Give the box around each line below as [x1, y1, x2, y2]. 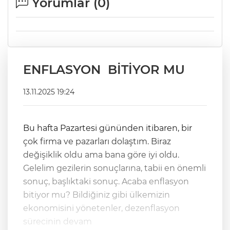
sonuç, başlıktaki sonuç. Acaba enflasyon [23, 177, 189, 187]
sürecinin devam [23, 217, 92, 227]
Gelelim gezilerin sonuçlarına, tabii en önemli [23, 163, 206, 174]
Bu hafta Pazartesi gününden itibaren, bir [23, 123, 192, 133]
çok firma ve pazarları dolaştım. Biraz [23, 137, 171, 147]
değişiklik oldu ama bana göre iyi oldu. [23, 150, 179, 160]
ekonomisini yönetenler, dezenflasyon [23, 203, 180, 214]
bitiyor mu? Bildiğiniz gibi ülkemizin [23, 190, 72, 200]
